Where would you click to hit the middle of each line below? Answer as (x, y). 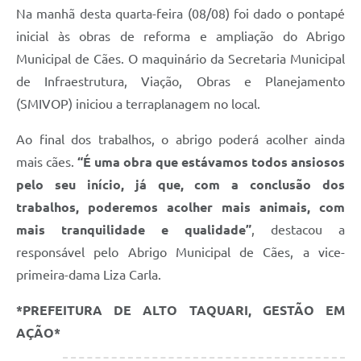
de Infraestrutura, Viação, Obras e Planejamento (180, 82)
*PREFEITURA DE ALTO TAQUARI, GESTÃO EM (180, 311)
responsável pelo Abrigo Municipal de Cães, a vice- (180, 253)
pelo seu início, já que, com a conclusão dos (180, 185)
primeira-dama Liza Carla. (89, 275)
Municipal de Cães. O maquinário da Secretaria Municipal (180, 59)
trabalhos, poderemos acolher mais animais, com (180, 207)
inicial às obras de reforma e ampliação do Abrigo (180, 37)
